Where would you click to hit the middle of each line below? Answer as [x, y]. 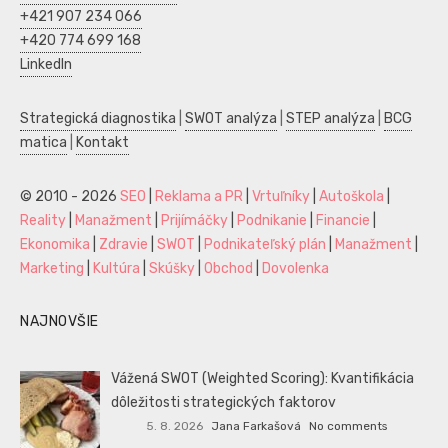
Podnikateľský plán [265, 245]
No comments [347, 425]
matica [43, 143]
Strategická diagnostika [98, 119]
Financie [343, 221]
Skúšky [172, 269]
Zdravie [123, 245]
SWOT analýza [231, 119]
